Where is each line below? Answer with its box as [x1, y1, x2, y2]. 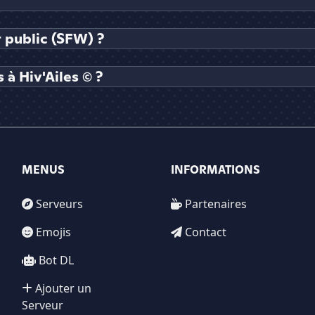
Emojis [35, 224, 71, 240]
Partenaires [185, 196, 247, 212]
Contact [185, 224, 227, 240]
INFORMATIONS [171, 162, 261, 178]
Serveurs [35, 196, 83, 212]
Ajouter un [34, 281, 91, 297]
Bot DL [38, 252, 74, 269]
